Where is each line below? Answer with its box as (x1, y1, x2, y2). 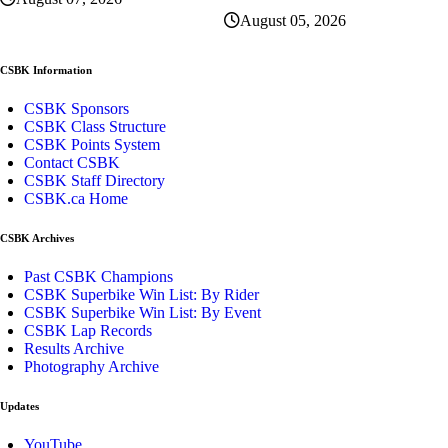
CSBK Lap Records (24, 321, 152, 339)
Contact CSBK (24, 153, 120, 171)
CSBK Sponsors (24, 99, 129, 117)
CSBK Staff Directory (24, 171, 165, 189)
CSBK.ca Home (24, 189, 128, 207)
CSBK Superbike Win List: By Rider (24, 285, 259, 303)
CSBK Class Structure (24, 117, 166, 135)
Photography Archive (24, 357, 159, 375)
